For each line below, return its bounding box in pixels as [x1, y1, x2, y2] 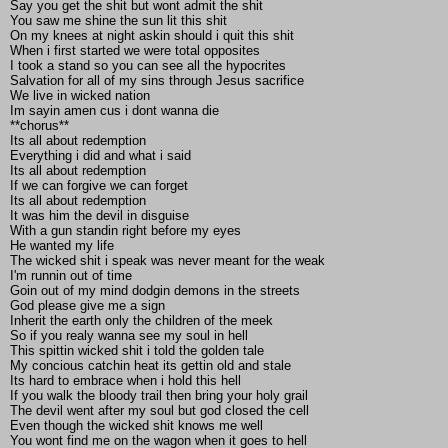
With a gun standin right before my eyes [10, 223, 241, 239]
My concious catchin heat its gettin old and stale [10, 358, 291, 374]
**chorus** [10, 118, 69, 134]
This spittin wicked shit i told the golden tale [10, 343, 264, 359]
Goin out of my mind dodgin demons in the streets [10, 283, 300, 299]
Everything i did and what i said [10, 148, 191, 164]
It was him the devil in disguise [10, 208, 189, 224]
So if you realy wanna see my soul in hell [10, 328, 248, 344]
